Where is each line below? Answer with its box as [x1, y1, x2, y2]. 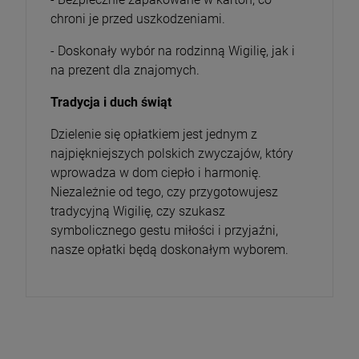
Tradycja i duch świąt [50, 94, 171, 110]
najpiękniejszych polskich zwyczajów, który [50, 145, 293, 161]
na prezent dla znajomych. [50, 62, 200, 78]
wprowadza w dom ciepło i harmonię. [50, 164, 261, 180]
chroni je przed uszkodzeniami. [50, 10, 225, 26]
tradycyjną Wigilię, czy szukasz [50, 203, 225, 219]
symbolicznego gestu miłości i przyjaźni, [50, 222, 278, 238]
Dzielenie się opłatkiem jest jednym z [50, 126, 257, 142]
